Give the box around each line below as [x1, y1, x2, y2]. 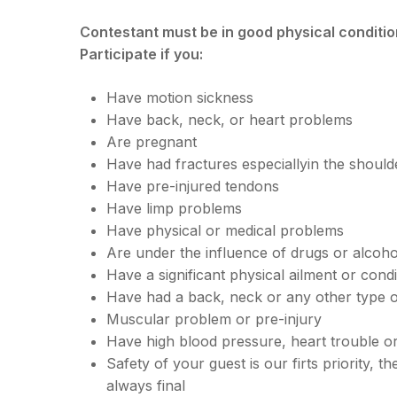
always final [106, 376, 186, 394]
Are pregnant [106, 132, 198, 151]
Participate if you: [80, 44, 204, 63]
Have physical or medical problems [106, 221, 345, 239]
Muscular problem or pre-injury [106, 309, 323, 328]
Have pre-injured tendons [106, 176, 280, 195]
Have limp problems [106, 198, 243, 217]
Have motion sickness [106, 88, 254, 106]
